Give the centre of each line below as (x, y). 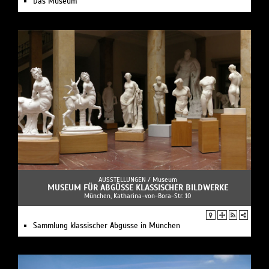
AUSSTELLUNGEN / (125, 179)
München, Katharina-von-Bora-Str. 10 (138, 195)
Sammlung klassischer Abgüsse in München (107, 225)
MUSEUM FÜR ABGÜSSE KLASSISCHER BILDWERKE (138, 187)
